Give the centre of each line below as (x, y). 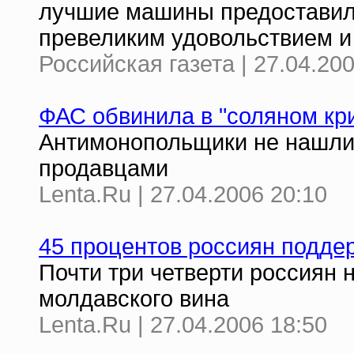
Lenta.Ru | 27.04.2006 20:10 (183, 194)
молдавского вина (134, 299)
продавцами (104, 168)
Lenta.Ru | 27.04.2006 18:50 (183, 325)
